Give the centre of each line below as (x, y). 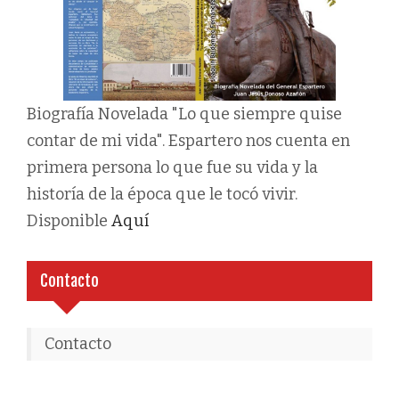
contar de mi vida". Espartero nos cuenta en (188, 141)
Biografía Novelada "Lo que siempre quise (184, 114)
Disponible (69, 221)
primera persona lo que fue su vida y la (172, 168)
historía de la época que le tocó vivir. (162, 195)
